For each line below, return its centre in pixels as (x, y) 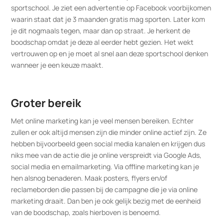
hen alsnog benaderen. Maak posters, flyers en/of (89, 178)
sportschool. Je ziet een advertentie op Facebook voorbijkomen (111, 7)
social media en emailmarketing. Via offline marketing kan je (105, 166)
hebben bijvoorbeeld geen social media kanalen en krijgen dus (108, 143)
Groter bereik (46, 103)
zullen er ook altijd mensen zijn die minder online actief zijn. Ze (109, 132)
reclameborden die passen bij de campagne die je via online (105, 189)
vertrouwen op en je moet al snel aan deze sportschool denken (110, 53)
